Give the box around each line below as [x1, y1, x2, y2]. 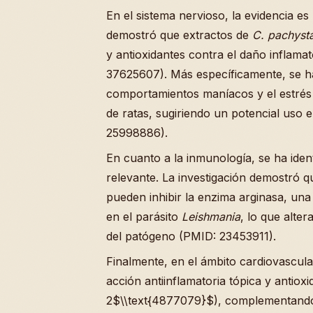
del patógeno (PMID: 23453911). [106, 229, 276, 244]
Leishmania [182, 210, 240, 224]
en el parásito [106, 210, 182, 224]
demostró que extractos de [106, 28, 252, 43]
